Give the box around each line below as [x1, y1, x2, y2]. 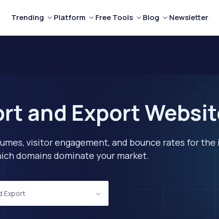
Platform [53, 12, 86, 22]
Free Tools [95, 12, 133, 22]
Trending [11, 12, 44, 22]
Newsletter [169, 12, 208, 22]
